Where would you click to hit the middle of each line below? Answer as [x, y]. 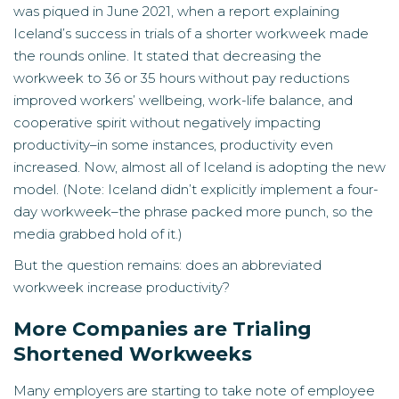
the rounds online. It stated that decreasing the [167, 56]
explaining [306, 11]
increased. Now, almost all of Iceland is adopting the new [199, 167]
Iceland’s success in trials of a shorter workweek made [191, 33]
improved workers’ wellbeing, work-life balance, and [183, 100]
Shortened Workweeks [133, 354]
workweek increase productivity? [122, 287]
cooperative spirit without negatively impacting [167, 122]
